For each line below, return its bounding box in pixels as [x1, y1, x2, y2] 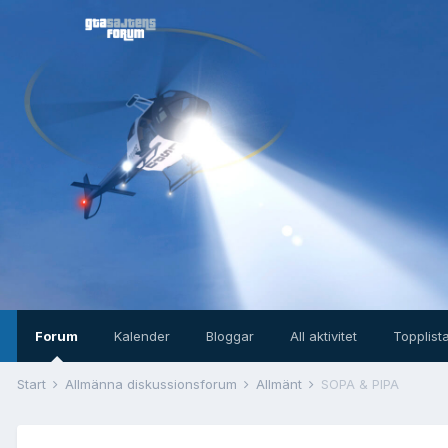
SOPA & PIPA [321, 376, 399, 392]
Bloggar [206, 328, 254, 344]
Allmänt [256, 376, 306, 392]
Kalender [114, 328, 170, 344]
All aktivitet [290, 328, 357, 344]
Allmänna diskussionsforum [65, 376, 241, 392]
